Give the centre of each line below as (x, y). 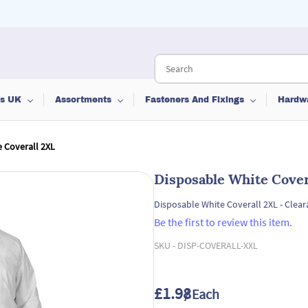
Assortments (83, 100)
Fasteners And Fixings (195, 100)
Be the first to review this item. (223, 222)
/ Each (202, 294)
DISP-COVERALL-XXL (218, 245)
